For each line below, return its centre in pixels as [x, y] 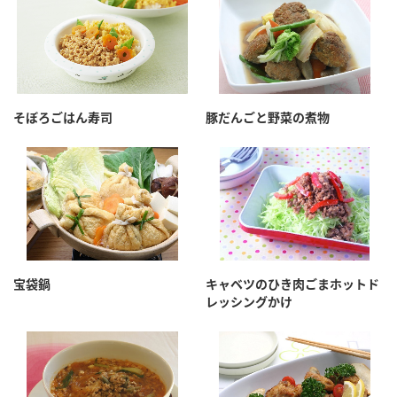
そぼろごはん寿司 [63, 118]
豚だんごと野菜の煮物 [268, 118]
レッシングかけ [249, 302]
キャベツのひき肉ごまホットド [292, 284]
